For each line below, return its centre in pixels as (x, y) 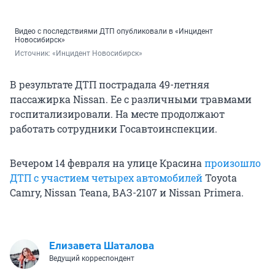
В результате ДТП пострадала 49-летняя (110, 85)
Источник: (33, 54)
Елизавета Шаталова (102, 246)
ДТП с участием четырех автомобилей (106, 178)
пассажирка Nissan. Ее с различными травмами (131, 99)
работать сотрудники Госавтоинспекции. (114, 129)
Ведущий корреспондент (92, 259)
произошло (233, 163)
